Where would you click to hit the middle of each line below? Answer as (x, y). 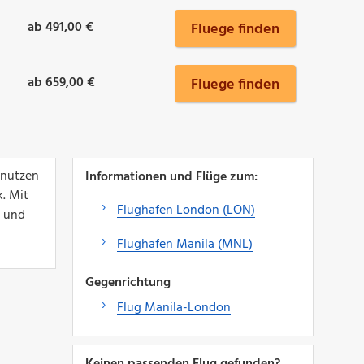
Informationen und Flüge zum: (171, 177)
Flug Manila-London (173, 308)
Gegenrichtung (128, 282)
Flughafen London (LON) (186, 210)
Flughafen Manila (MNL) (184, 244)
